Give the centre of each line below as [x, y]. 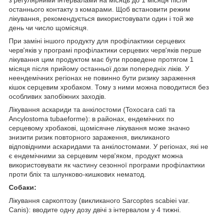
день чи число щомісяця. [49, 27]
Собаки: [23, 187]
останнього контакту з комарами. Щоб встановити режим [100, 9]
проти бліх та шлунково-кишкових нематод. [77, 174]
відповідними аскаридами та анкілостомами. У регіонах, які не [109, 146]
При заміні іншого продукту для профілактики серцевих [97, 41]
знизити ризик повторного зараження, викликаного [89, 137]
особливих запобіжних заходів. [57, 96]
